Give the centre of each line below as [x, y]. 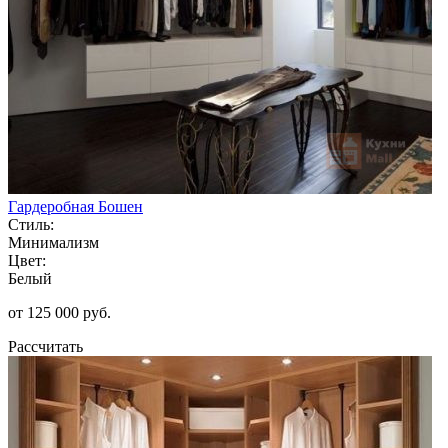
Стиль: [31, 224]
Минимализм [53, 242]
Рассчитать [45, 346]
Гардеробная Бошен [75, 206]
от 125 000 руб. [59, 312]
